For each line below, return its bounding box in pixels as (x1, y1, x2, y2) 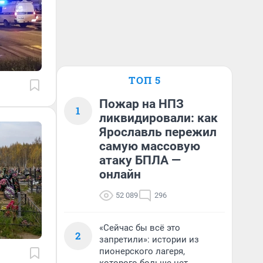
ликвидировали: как (99, 111, 218, 125)
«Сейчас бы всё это (99, 222, 180, 233)
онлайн (99, 167, 141, 181)
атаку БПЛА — (99, 153, 181, 167)
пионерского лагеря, (99, 246, 185, 257)
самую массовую (99, 139, 200, 153)
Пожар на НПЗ (99, 97, 184, 111)
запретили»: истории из (99, 234, 199, 245)
